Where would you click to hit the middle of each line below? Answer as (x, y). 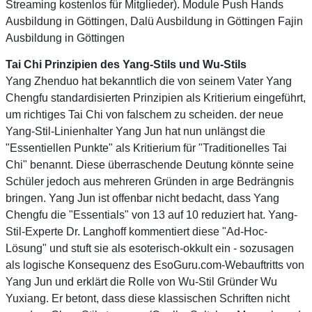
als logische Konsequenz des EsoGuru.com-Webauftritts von (155, 265)
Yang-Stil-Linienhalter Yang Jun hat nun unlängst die (135, 131)
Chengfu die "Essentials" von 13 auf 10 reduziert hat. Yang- (151, 214)
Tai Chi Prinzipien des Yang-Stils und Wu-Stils (126, 64)
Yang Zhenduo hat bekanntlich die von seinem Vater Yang (149, 81)
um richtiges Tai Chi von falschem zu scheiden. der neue (145, 114)
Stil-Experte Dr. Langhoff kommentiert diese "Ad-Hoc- (136, 231)
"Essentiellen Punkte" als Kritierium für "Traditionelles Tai (146, 148)
